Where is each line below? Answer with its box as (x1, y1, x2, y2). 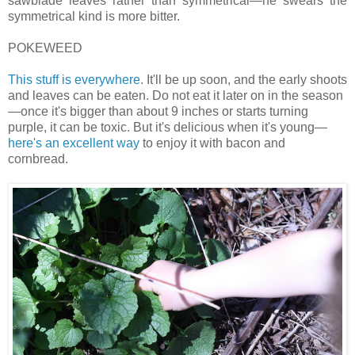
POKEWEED (8, 40, 82, 55)
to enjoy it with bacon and (139, 136, 285, 150)
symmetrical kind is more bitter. (8, 9, 183, 23)
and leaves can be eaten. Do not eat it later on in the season (8, 88, 343, 102)
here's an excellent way (8, 136, 139, 150)
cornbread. (8, 151, 68, 166)
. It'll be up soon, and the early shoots (140, 72, 347, 86)
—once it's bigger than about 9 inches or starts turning (8, 104, 308, 118)
